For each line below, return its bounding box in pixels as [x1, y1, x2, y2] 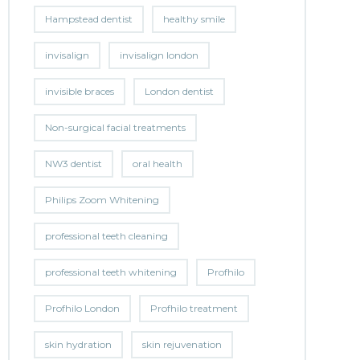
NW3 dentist [44, 157, 102, 170]
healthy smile [162, 13, 225, 25]
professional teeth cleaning [44, 230, 168, 242]
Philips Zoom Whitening [44, 194, 159, 206]
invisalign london [119, 49, 198, 61]
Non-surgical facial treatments [44, 121, 186, 133]
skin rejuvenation [141, 338, 222, 350]
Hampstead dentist [44, 13, 133, 25]
